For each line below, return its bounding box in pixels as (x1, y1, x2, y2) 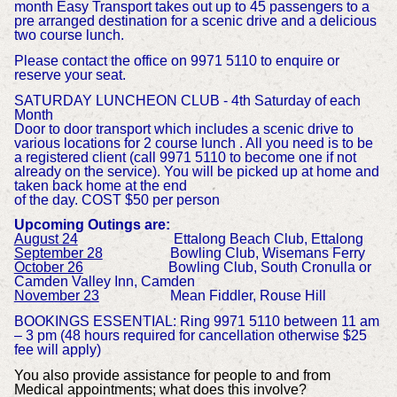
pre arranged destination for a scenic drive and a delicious (13, 13, 377, 29)
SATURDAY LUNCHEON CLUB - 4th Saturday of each (13, 92, 361, 108)
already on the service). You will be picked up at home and (13, 163, 379, 179)
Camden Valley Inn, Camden (13, 274, 195, 290)
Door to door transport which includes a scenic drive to (13, 121, 354, 136)
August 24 (13, 231, 78, 247)
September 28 (13, 245, 103, 261)
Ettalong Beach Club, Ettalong (77, 231, 363, 247)
